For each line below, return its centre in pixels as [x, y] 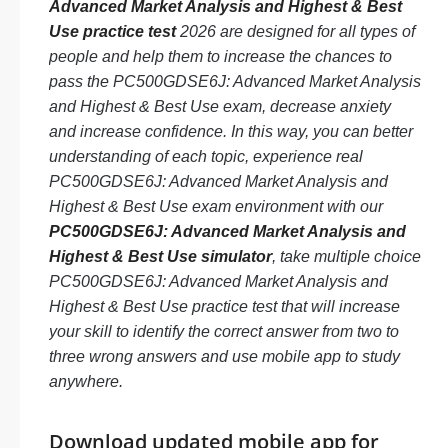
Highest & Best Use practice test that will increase [224, 306]
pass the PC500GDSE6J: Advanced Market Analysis [235, 81]
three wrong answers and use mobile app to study [224, 356]
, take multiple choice [346, 256]
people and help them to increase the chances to [220, 56]
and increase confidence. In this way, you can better [231, 131]
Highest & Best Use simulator [160, 256]
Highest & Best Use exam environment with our [216, 206]
